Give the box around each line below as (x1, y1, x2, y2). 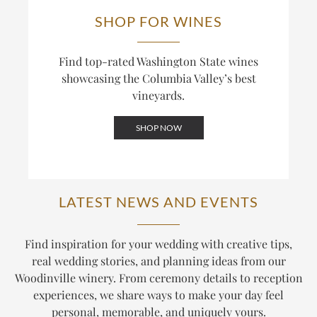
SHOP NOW (135, 122, 182, 133)
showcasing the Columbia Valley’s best (61, 70, 256, 86)
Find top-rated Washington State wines (59, 53, 258, 69)
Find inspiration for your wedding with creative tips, (25, 236, 292, 251)
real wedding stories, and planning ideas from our (31, 253, 286, 268)
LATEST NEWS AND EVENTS (59, 192, 258, 210)
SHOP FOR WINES (95, 12, 222, 30)
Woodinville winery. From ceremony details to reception (14, 270, 303, 285)
